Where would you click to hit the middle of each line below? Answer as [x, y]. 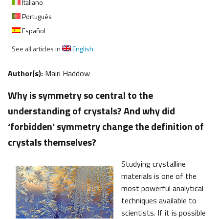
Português [36, 17]
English [82, 49]
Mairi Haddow [67, 74]
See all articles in [37, 49]
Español [33, 31]
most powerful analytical [162, 188]
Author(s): [26, 74]
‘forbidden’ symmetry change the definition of [106, 127]
